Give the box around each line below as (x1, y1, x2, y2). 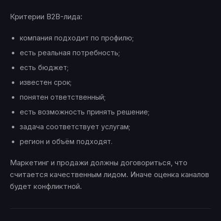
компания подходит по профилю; (20, 34, 134, 42)
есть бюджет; (20, 63, 69, 72)
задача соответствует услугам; (20, 122, 130, 131)
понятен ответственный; (20, 93, 106, 102)
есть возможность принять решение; (20, 108, 149, 116)
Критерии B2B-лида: (10, 12, 82, 22)
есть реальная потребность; (20, 48, 120, 57)
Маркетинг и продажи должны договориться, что (10, 158, 187, 168)
